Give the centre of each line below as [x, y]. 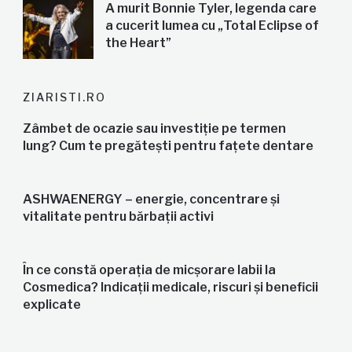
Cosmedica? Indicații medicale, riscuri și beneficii [170, 288]
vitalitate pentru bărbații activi [118, 217]
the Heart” [138, 43]
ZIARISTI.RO [64, 97]
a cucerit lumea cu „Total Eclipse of [212, 26]
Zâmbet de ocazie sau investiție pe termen [154, 129]
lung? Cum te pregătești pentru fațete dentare [168, 146]
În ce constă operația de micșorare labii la [149, 270]
